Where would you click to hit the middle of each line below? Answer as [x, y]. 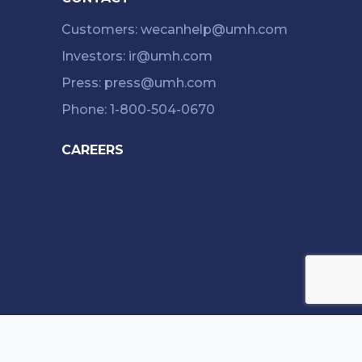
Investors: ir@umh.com [137, 56]
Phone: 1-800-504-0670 [138, 109]
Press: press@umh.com [139, 82]
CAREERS [93, 149]
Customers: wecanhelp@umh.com [175, 29]
